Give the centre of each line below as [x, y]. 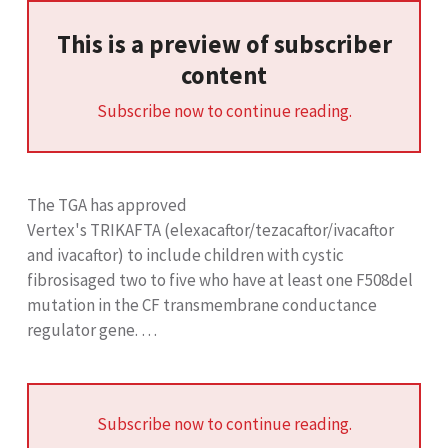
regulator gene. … [92, 329]
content [224, 76]
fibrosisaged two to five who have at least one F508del [220, 279]
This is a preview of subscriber [224, 45]
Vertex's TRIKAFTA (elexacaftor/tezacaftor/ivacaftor [210, 229]
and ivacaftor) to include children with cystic [185, 254]
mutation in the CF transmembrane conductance [202, 304]
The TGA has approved [107, 204]
